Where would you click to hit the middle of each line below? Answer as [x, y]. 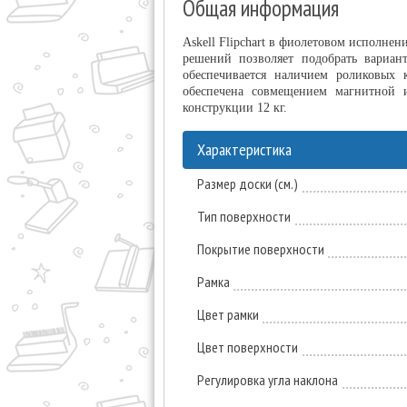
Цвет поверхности [248, 347]
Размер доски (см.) [248, 184]
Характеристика [244, 149]
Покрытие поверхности [261, 249]
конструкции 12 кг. [235, 108]
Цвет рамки [228, 314]
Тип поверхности [244, 216]
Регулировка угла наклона [268, 380]
